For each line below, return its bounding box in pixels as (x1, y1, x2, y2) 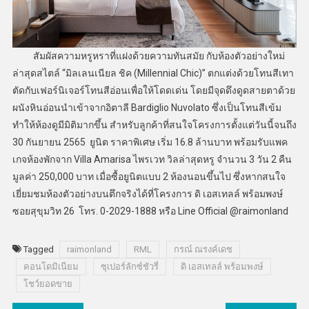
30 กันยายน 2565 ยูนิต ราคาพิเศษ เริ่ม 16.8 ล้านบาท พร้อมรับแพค (12, 137, 288, 148)
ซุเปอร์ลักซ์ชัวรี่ (100, 261, 159, 272)
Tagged (23, 244, 56, 255)
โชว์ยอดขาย (23, 279, 72, 290)
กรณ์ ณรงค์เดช (173, 244, 232, 255)
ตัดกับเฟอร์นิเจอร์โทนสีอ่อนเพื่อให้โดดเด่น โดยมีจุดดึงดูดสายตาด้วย (12, 85, 295, 97)
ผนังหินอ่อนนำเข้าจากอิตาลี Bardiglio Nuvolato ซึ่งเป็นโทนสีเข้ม (12, 102, 281, 114)
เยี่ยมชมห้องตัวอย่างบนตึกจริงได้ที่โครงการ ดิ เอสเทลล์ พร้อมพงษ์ (12, 188, 283, 200)
